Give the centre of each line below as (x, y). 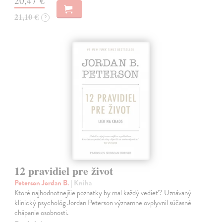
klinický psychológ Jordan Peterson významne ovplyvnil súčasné (103, 203)
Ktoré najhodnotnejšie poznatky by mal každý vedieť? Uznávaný (103, 193)
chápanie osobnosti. (42, 213)
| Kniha (82, 183)
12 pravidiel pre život (64, 171)
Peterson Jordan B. (43, 183)
